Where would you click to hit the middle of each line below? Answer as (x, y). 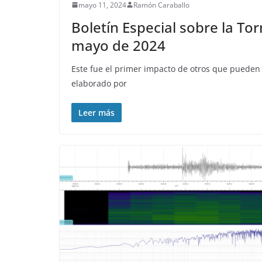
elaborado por (99, 83)
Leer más (96, 112)
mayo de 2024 (118, 45)
